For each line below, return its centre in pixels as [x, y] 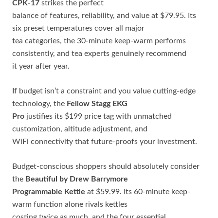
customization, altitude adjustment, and [80, 129]
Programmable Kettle [49, 191]
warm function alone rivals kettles [70, 204]
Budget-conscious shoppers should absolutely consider [106, 166]
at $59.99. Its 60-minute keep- [138, 191]
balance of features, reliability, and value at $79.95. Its [104, 15]
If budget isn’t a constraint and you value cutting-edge [104, 91]
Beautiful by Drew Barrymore [77, 179]
